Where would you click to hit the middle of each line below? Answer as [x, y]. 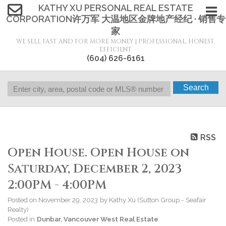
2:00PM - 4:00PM [57, 185]
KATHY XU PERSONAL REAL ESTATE [116, 8]
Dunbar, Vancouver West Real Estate [98, 219]
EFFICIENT [116, 49]
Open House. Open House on [98, 153]
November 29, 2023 [68, 200]
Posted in [21, 219]
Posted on [23, 200]
